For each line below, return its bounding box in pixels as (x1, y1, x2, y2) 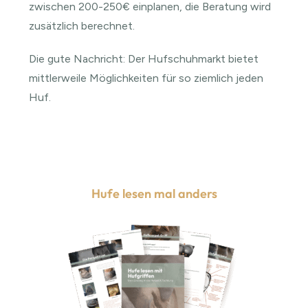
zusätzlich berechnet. (29, 19, 135, 32)
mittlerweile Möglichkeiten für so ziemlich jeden (29, 71, 264, 85)
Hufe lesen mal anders (91, 185, 217, 201)
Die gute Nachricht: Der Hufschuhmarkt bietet (29, 52, 259, 65)
